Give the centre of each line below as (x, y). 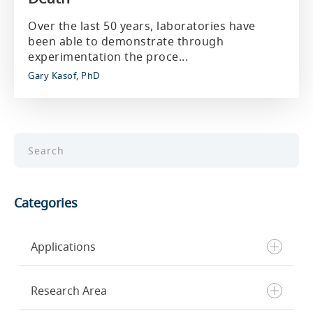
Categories (46, 203)
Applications (63, 247)
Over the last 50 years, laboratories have (142, 26)
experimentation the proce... (108, 57)
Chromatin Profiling (93, 298)
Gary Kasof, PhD (64, 75)
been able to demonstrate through (126, 41)
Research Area (69, 291)
